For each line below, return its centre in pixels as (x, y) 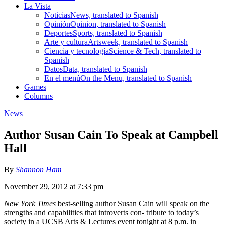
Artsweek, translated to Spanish (138, 42)
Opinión (57, 24)
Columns (38, 96)
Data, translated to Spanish (105, 69)
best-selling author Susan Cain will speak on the (133, 203)
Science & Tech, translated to (155, 51)
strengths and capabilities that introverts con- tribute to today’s (101, 212)
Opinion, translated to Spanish (118, 24)
